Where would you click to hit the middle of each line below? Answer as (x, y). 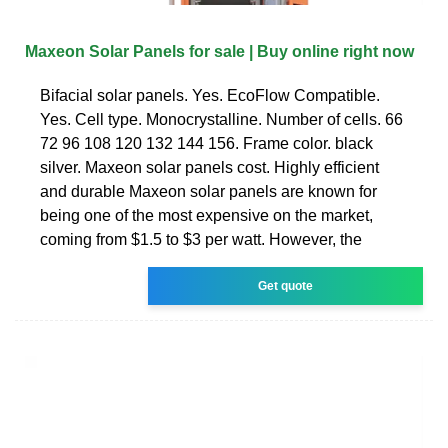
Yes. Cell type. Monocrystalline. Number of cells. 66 (221, 119)
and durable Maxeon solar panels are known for (208, 191)
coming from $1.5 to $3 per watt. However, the (201, 239)
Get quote (286, 285)
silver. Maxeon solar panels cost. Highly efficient (209, 167)
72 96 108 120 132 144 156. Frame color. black (206, 143)
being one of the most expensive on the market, (206, 215)
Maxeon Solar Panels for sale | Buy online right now (219, 51)
